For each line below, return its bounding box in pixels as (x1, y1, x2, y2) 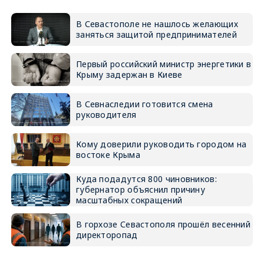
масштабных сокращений (75, 194, 183, 206)
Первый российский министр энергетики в (75, 58, 252, 70)
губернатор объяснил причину (75, 184, 206, 196)
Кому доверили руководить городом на (75, 138, 247, 150)
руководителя (75, 109, 137, 121)
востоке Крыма (75, 149, 140, 161)
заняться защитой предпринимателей (75, 29, 237, 41)
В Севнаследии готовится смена (75, 98, 213, 110)
